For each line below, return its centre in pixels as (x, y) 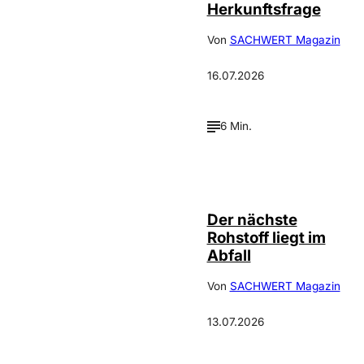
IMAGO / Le (276, 165)
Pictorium (271, 173)
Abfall (229, 255)
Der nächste (252, 219)
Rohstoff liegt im (266, 237)
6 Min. (236, 126)
